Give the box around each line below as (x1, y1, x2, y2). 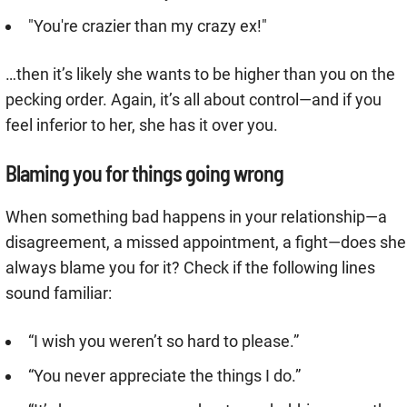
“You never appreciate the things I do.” (28, 366, 301, 386)
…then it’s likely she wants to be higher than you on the (5, 65, 395, 84)
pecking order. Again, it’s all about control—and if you (5, 90, 382, 110)
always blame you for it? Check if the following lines (5, 258, 375, 278)
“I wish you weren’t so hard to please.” (28, 332, 299, 352)
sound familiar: (5, 283, 112, 303)
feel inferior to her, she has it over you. (5, 115, 278, 135)
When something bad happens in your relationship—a (5, 207, 387, 227)
